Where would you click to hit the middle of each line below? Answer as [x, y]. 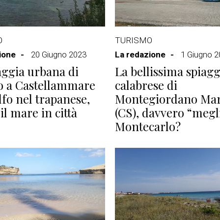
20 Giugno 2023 [59, 55]
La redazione [140, 55]
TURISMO [134, 40]
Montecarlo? [148, 126]
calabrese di [146, 85]
